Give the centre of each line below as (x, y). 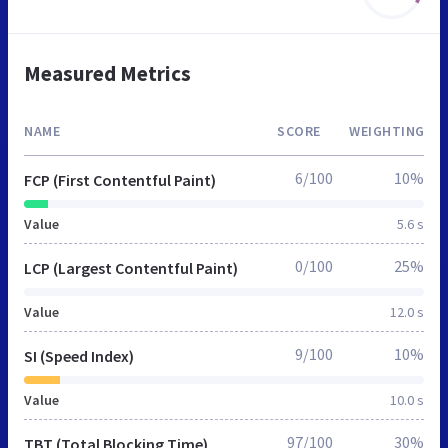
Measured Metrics (107, 73)
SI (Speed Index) (79, 355)
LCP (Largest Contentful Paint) (131, 267)
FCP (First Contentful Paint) (120, 179)
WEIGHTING (387, 130)
